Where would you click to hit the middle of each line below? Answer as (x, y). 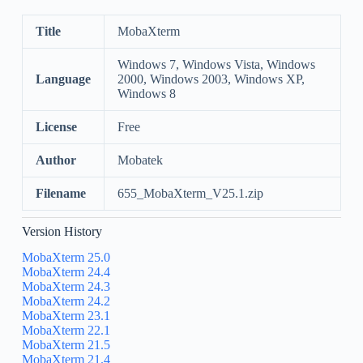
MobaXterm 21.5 (66, 345)
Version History (62, 231)
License (56, 126)
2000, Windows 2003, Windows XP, (211, 79)
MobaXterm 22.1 (66, 331)
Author (56, 160)
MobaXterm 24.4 (66, 272)
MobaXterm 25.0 (66, 258)
